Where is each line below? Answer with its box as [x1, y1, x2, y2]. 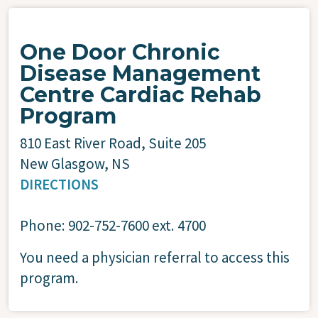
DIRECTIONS [20, 174, 99, 194]
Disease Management [20, 60, 261, 87]
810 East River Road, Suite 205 [20, 133, 209, 153]
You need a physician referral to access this [20, 247, 290, 267]
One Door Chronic [20, 38, 220, 65]
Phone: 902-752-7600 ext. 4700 [20, 215, 206, 235]
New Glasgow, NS [20, 153, 130, 173]
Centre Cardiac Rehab [20, 81, 261, 108]
